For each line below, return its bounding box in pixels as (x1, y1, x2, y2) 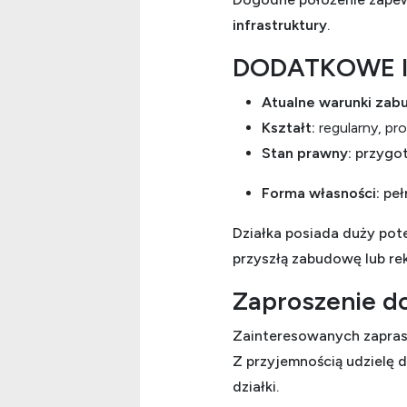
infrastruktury (233, 15, 327, 34)
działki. (233, 377, 279, 395)
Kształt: (262, 118, 315, 136)
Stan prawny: (262, 144, 352, 162)
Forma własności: (262, 184, 380, 202)
